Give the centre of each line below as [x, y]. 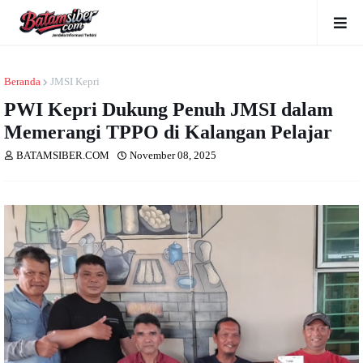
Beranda [22, 81]
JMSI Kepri [75, 81]
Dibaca [240, 155]
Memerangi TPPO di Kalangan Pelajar [168, 132]
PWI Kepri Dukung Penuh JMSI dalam [169, 109]
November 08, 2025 [173, 155]
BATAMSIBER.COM [63, 155]
